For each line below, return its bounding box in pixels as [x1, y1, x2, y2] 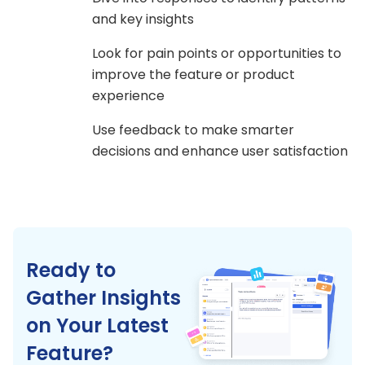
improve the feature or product [92, 64, 295, 84]
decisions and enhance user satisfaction [92, 141, 348, 161]
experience [92, 86, 165, 105]
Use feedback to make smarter [92, 120, 294, 139]
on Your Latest [26, 311, 169, 339]
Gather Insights [26, 284, 181, 311]
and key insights [92, 9, 194, 29]
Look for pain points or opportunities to [92, 43, 341, 63]
